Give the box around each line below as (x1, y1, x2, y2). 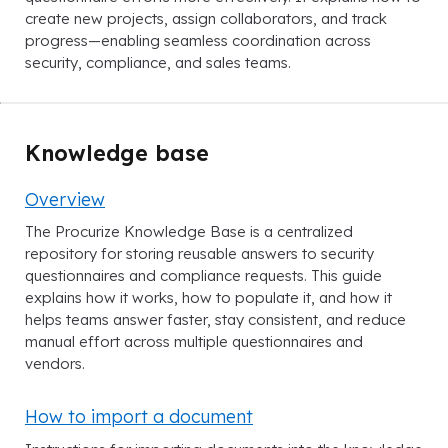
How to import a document (25, 405, 253, 428)
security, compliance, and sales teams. (25, 52, 291, 72)
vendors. (25, 354, 85, 374)
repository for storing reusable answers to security (25, 244, 374, 264)
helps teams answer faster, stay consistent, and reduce (25, 310, 406, 330)
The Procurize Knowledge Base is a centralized (25, 222, 353, 242)
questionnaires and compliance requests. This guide (25, 266, 382, 286)
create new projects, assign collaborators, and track (25, 8, 387, 28)
